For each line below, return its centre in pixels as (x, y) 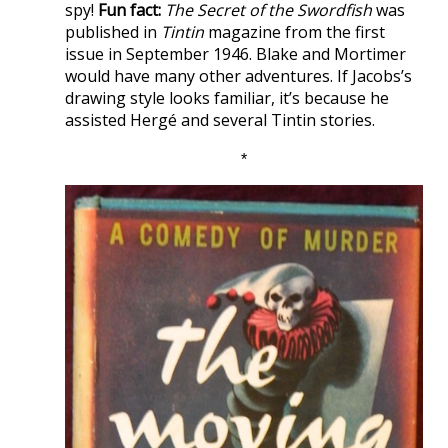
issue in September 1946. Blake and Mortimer (235, 53)
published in (113, 31)
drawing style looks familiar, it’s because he (227, 97)
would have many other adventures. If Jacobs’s (238, 75)
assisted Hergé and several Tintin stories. (220, 119)
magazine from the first (294, 31)
